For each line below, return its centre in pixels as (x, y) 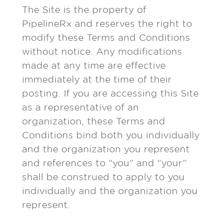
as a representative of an (80, 107)
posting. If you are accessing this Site (110, 93)
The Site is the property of (84, 10)
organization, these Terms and (94, 121)
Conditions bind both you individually (111, 135)
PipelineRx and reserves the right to (107, 24)
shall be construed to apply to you (103, 177)
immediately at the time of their (97, 79)
